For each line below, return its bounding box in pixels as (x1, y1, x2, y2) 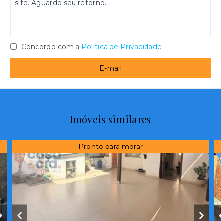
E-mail (99, 64, 122, 73)
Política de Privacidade (81, 42, 162, 51)
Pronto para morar (78, 142, 143, 151)
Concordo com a (19, 42, 80, 51)
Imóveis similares (70, 112, 151, 126)
